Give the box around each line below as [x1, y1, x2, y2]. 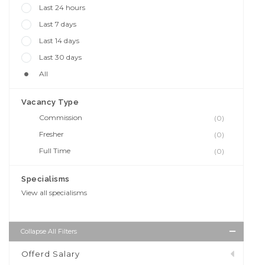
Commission [39, 112, 82, 122]
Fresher [39, 129, 64, 138]
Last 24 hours [39, 2, 85, 12]
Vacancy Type [21, 97, 79, 106]
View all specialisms [21, 188, 87, 197]
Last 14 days [39, 35, 79, 45]
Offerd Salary [21, 248, 80, 258]
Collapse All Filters [21, 227, 77, 235]
